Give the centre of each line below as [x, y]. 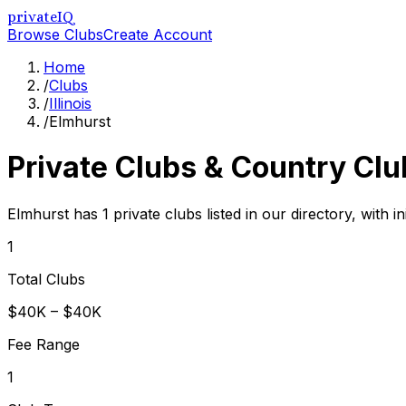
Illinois [70, 103]
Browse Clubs [55, 34]
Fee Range [43, 344]
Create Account [158, 34]
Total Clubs [46, 279]
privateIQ [41, 17]
